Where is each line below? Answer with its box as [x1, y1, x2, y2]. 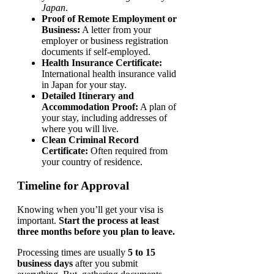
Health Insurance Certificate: [42, 57, 162, 68]
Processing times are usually [17, 246, 128, 257]
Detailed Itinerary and [42, 91, 134, 102]
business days [17, 257, 73, 268]
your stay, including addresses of [42, 113, 167, 124]
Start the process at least [59, 215, 159, 226]
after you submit [73, 257, 138, 268]
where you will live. [42, 124, 119, 135]
